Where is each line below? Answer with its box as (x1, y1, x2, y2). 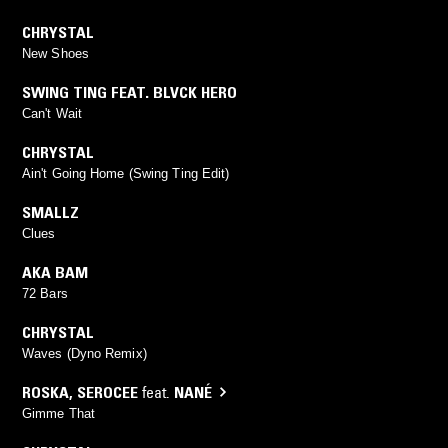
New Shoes (22, 45, 89, 61)
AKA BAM (22, 261, 88, 282)
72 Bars (22, 285, 68, 301)
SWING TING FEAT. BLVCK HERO (22, 81, 237, 102)
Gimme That (22, 405, 95, 421)
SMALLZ (22, 201, 79, 222)
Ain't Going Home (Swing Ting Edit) (22, 165, 230, 181)
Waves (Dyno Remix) (22, 345, 147, 361)
